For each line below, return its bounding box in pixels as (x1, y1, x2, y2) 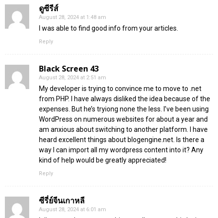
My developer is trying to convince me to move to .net (39, 85, 201, 93)
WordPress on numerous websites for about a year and (39, 115, 208, 124)
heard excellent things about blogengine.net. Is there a (39, 136, 204, 144)
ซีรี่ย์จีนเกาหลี (39, 195, 85, 206)
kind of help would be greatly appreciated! (39, 156, 166, 164)
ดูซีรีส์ (39, 3, 58, 14)
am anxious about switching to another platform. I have (39, 126, 208, 134)
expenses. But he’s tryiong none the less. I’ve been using (39, 105, 209, 113)
